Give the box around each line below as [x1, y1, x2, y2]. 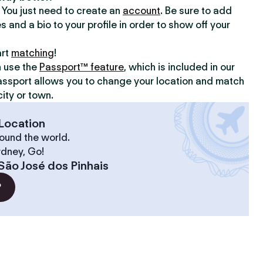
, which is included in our [124, 61, 235, 73]
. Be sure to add [160, 5, 232, 16]
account [123, 5, 160, 16]
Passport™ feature [39, 61, 124, 73]
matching [11, 47, 54, 59]
